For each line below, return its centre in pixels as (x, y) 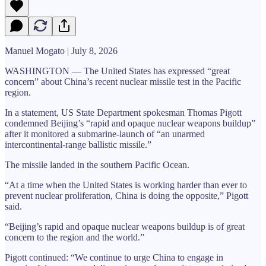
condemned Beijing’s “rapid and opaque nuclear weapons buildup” (130, 123)
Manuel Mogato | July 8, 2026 (61, 50)
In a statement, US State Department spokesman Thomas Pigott (123, 112)
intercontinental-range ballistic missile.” (78, 144)
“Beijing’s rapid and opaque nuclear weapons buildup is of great (125, 226)
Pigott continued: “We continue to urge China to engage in (114, 257)
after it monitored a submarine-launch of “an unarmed (105, 134)
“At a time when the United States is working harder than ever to (126, 185)
